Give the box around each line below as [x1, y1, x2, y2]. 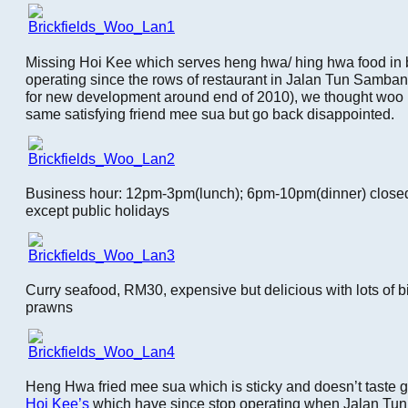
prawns [25, 299, 73, 316]
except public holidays [25, 201, 169, 219]
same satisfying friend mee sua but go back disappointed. [25, 105, 394, 122]
